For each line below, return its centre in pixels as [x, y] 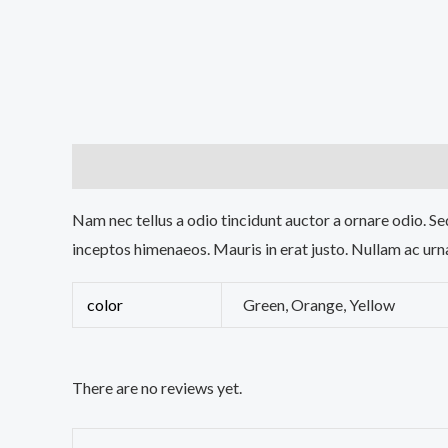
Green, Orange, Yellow [319, 305]
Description [116, 166]
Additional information [264, 166]
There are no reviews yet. [157, 388]
